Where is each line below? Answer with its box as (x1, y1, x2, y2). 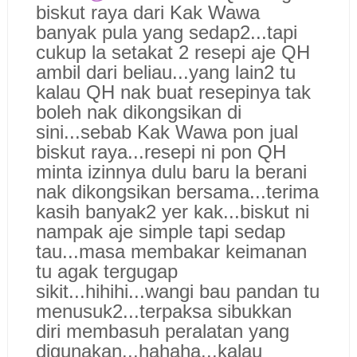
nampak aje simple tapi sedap (35, 220, 285, 242)
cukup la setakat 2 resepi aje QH (35, 41, 310, 63)
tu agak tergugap (35, 260, 178, 282)
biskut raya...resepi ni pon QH (35, 140, 286, 163)
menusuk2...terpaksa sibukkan (35, 300, 292, 322)
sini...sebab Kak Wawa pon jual (35, 120, 298, 143)
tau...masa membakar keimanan (35, 240, 307, 262)
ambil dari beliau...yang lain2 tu (35, 61, 296, 83)
